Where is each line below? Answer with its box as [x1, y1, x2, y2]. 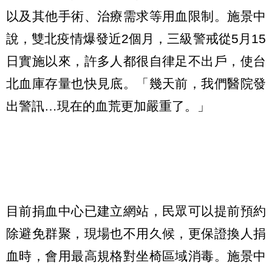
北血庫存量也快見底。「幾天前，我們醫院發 [6, 76, 266, 90]
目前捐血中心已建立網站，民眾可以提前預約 [6, 204, 266, 219]
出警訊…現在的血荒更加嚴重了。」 [6, 98, 210, 113]
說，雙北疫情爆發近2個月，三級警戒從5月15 [6, 31, 266, 46]
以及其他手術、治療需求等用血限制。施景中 [6, 8, 266, 23]
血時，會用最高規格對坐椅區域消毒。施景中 [6, 249, 266, 263]
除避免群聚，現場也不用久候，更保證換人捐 [6, 226, 266, 241]
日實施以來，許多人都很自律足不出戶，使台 [6, 53, 266, 68]
